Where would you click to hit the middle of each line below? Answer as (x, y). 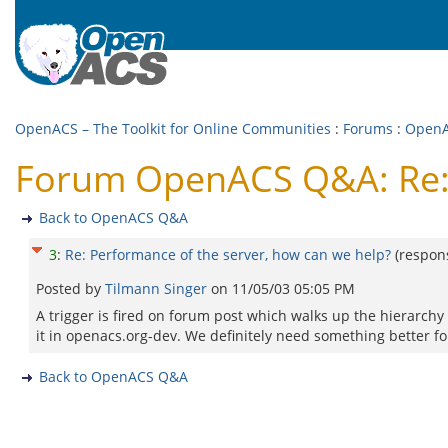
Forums (368, 128)
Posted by (70, 288)
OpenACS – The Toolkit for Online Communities (173, 128)
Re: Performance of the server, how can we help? (228, 254)
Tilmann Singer (158, 288)
